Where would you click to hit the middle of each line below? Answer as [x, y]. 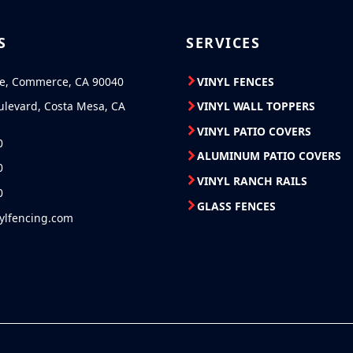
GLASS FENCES [237, 206]
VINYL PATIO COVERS [255, 131]
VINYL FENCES [236, 81]
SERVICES [223, 42]
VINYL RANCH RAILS [253, 180]
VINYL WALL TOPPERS [256, 106]
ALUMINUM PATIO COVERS [269, 156]
